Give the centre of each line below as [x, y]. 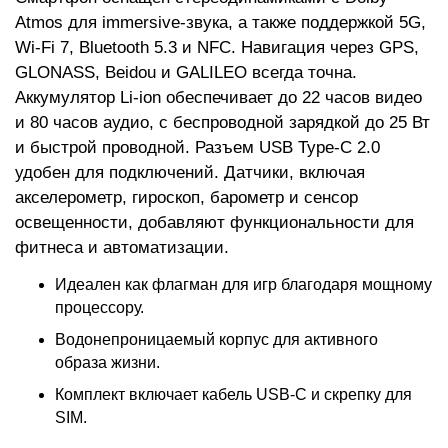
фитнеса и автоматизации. [122, 247]
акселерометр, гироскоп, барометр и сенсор [186, 197]
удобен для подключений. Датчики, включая [190, 172]
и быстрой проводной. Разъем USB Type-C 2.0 [197, 147]
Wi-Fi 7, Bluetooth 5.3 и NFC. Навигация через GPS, [217, 47]
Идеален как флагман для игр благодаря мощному [243, 284]
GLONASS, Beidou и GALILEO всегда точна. [186, 72]
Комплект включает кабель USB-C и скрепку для [233, 394]
